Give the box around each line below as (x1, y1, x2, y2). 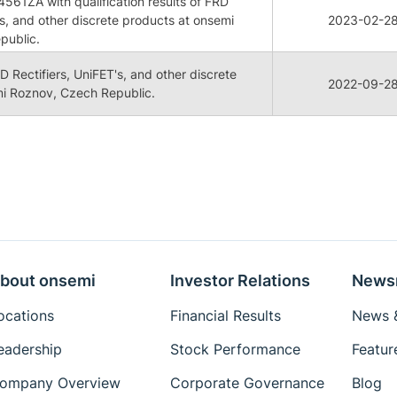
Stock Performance (169, 340, 300, 358)
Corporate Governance (169, 374, 324, 392)
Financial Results (169, 307, 281, 324)
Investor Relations (169, 271, 310, 290)
